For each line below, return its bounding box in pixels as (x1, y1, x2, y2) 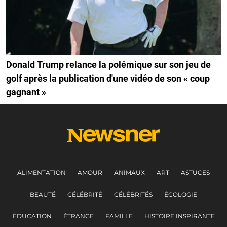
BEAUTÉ (30, 191, 56, 199)
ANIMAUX (114, 169, 145, 177)
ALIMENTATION (17, 169, 66, 177)
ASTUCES (181, 169, 210, 177)
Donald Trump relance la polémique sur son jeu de (6, 59, 211, 70)
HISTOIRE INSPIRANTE (144, 212, 215, 220)
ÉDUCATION (12, 212, 52, 220)
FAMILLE (105, 212, 133, 220)
